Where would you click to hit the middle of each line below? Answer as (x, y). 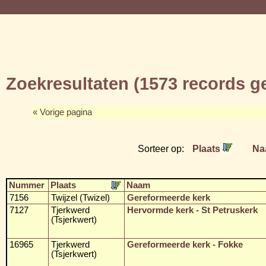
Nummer (27, 185)
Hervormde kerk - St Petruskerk (192, 210)
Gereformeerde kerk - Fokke (185, 244)
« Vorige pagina (62, 112)
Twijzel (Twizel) (80, 197)
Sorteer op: (162, 148)
